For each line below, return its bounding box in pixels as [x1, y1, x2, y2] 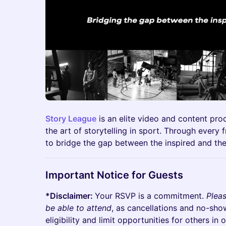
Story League [45, 113, 96, 124]
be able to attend [45, 202, 111, 213]
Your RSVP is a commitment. [95, 190, 206, 201]
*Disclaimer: [45, 190, 95, 201]
